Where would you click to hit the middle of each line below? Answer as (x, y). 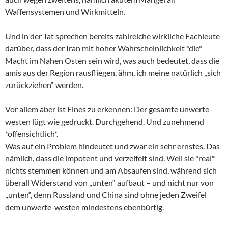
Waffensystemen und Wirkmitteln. (65, 11)
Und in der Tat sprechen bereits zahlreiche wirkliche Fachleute (112, 36)
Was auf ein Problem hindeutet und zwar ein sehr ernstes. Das (112, 146)
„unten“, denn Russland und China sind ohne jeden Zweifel (106, 194)
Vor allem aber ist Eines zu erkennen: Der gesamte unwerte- (109, 109)
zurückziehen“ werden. (44, 84)
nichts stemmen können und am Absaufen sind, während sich (111, 170)
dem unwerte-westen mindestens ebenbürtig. (84, 207)
